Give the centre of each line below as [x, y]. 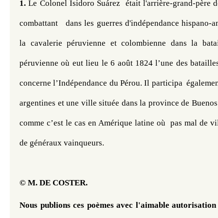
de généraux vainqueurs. [62, 143]
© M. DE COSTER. [54, 182]
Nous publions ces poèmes [67, 205]
